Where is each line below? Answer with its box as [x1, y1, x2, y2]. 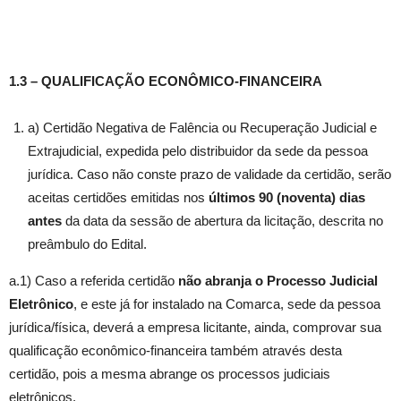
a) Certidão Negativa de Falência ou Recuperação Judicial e [28, 120, 377, 136]
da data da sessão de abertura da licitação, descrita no [62, 213, 383, 229]
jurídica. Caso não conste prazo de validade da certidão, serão [28, 166, 391, 183]
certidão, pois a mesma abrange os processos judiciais [9, 366, 330, 382]
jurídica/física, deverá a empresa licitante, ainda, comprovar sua [9, 320, 381, 336]
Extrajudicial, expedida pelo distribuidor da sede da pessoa [28, 143, 368, 159]
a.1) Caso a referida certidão [9, 273, 178, 289]
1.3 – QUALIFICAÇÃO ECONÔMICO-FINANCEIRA [9, 73, 322, 90]
